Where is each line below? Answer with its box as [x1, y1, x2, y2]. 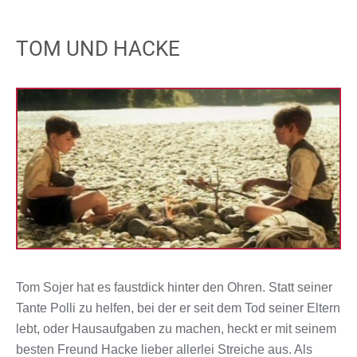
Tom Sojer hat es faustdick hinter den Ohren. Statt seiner [16, 280, 332, 295]
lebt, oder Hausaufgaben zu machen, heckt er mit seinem [16, 322, 336, 336]
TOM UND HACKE [16, 37, 180, 61]
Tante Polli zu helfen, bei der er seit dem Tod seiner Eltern [16, 301, 340, 316]
